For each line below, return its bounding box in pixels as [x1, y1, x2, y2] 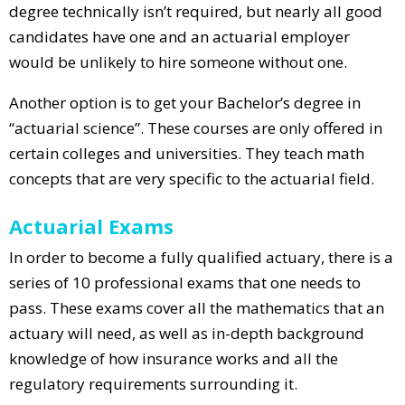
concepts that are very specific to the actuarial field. [9, 167, 374, 189]
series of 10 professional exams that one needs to [9, 271, 361, 293]
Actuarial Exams [9, 212, 174, 240]
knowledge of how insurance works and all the [9, 347, 338, 369]
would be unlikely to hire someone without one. [9, 51, 347, 72]
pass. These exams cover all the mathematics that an [9, 297, 384, 318]
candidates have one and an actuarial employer [9, 25, 350, 47]
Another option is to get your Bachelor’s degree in [9, 91, 361, 113]
